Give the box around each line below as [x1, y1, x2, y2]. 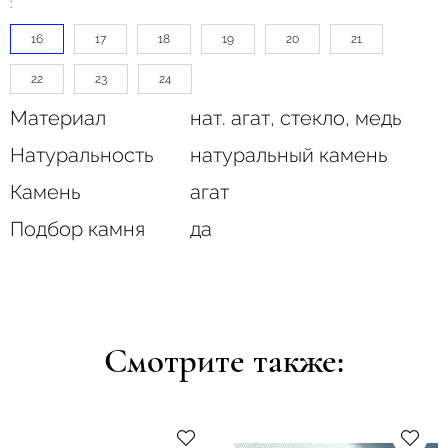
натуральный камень [190, 142, 388, 167]
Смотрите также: [104, 339, 344, 382]
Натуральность [10, 142, 154, 167]
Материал [10, 105, 106, 130]
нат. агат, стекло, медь [190, 105, 402, 130]
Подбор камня [10, 216, 145, 241]
